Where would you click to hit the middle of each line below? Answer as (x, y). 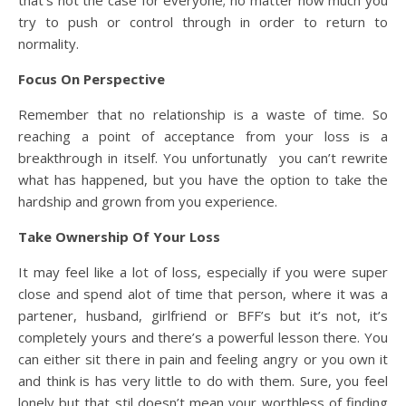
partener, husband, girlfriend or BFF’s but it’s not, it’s (203, 315)
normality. (50, 43)
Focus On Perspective (92, 78)
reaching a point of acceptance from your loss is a (203, 135)
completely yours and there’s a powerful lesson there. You (203, 337)
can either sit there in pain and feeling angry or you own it (203, 358)
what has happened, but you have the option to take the (203, 179)
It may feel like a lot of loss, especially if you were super (203, 271)
